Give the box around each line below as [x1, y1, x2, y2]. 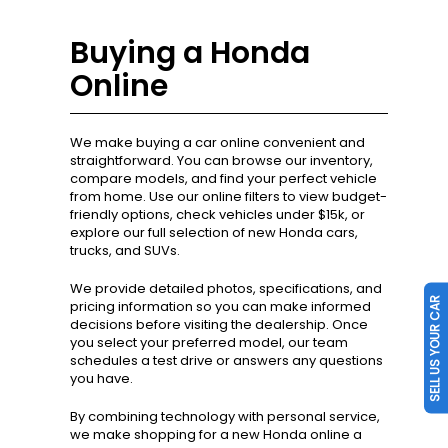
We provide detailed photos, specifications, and [70, 279, 382, 299]
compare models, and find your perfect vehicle [70, 169, 377, 189]
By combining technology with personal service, [70, 407, 380, 427]
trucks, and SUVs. [70, 241, 180, 261]
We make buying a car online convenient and [70, 133, 365, 153]
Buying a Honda [70, 32, 310, 75]
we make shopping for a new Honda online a [70, 425, 362, 445]
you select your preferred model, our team [70, 333, 348, 353]
